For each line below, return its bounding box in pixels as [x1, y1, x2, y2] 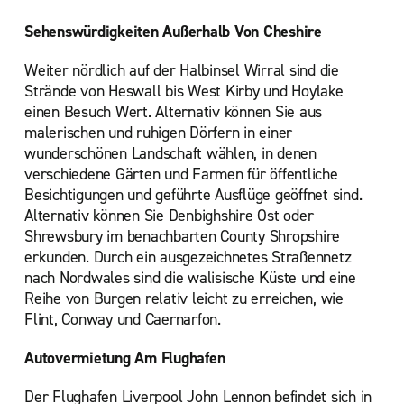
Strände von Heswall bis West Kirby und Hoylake [24, 80, 344, 102]
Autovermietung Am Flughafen [24, 347, 225, 369]
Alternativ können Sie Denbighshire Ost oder [24, 205, 314, 226]
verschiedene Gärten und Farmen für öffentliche [24, 163, 338, 185]
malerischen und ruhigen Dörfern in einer [24, 122, 292, 143]
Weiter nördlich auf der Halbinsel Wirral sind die [24, 60, 339, 81]
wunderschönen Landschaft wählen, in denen [24, 142, 317, 164]
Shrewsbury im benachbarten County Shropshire [24, 225, 340, 247]
